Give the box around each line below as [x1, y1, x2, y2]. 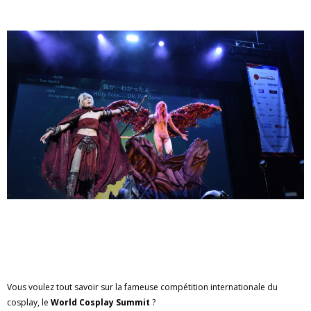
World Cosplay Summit [51, 296, 152, 308]
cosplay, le [7, 296, 51, 308]
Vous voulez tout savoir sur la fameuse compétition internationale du [7, 281, 278, 293]
